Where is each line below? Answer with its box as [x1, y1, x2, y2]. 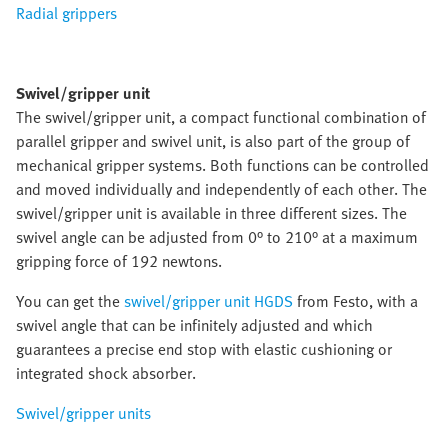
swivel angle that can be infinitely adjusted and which [16, 313, 373, 337]
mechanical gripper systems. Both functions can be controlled [16, 153, 429, 177]
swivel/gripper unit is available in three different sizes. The [16, 201, 407, 225]
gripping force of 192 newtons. [16, 249, 222, 273]
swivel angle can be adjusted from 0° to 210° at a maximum [16, 225, 418, 249]
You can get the [16, 289, 124, 313]
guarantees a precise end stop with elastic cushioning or [16, 337, 392, 361]
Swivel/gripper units [16, 401, 151, 425]
